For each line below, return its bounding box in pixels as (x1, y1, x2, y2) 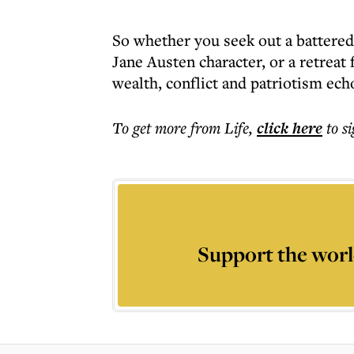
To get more (112, 117, 190, 138)
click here (257, 117, 322, 139)
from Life (190, 117, 249, 138)
